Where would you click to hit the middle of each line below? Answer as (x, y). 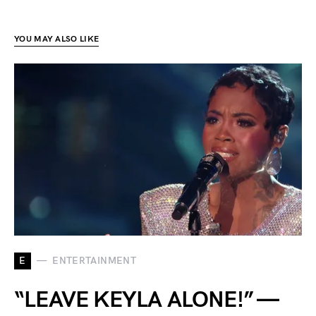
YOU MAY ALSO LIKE (57, 39)
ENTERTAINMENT (94, 261)
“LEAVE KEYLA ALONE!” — (146, 300)
